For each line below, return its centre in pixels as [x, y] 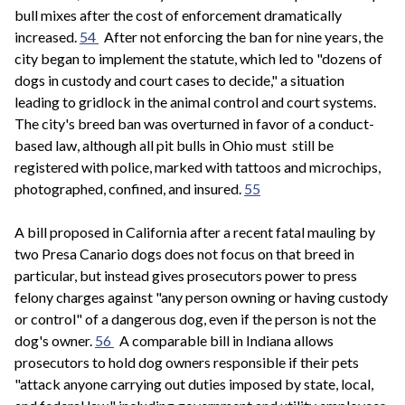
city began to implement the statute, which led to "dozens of [198, 58]
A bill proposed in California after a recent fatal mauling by [195, 231]
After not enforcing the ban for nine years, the [241, 36]
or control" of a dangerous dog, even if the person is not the [195, 318]
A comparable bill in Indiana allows [224, 340]
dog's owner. [55, 340]
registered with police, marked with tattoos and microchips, [198, 166]
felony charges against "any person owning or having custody [201, 297]
